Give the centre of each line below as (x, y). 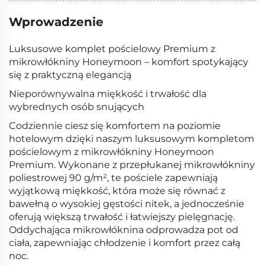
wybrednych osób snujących (77, 107)
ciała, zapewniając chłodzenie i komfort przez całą (125, 243)
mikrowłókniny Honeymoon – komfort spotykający (129, 62)
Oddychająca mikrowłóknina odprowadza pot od (124, 230)
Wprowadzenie (56, 22)
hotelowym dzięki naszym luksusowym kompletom (132, 139)
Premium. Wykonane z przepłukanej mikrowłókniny (132, 165)
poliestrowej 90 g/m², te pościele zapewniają (113, 178)
